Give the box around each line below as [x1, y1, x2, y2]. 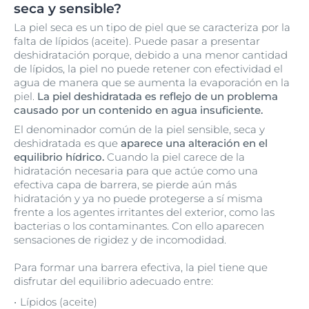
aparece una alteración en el [121, 137, 268, 150]
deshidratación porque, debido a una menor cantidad [14, 48, 288, 61]
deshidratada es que [14, 137, 121, 150]
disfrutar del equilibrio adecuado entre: [14, 275, 213, 288]
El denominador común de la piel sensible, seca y [14, 123, 265, 136]
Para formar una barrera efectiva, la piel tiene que [14, 261, 268, 274]
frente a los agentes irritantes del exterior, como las [14, 206, 275, 219]
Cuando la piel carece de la [104, 150, 245, 163]
